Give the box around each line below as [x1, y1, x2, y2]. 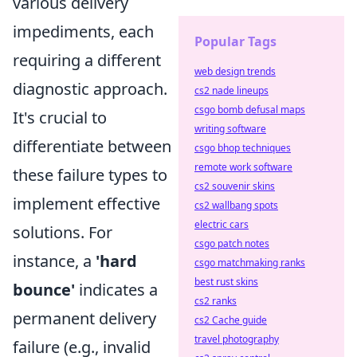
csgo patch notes [194, 237, 269, 250]
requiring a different [13, 49, 161, 72]
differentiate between [13, 135, 171, 158]
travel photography [194, 332, 279, 346]
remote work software [194, 160, 292, 174]
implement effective [13, 193, 160, 215]
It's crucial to [13, 107, 107, 129]
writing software [194, 122, 266, 135]
